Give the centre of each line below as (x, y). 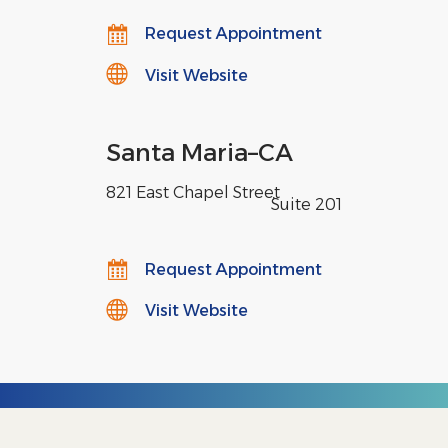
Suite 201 (306, 205)
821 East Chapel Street (193, 192)
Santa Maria (177, 152)
